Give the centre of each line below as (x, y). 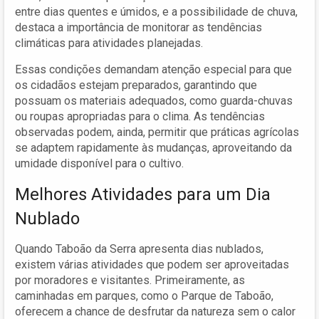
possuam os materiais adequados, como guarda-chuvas (154, 100)
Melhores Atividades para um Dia (143, 194)
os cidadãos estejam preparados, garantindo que (136, 85)
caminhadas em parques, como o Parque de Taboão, (144, 296)
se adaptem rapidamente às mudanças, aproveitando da (153, 147)
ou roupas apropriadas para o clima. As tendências (140, 116)
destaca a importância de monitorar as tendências (138, 27)
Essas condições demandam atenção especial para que (153, 69)
